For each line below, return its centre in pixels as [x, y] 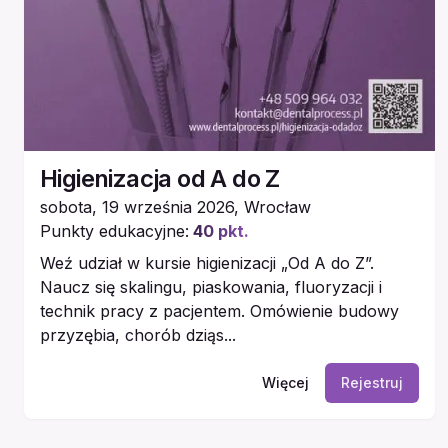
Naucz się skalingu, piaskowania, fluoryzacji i [211, 286]
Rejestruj [371, 382]
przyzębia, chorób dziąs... [138, 334]
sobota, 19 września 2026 [137, 206]
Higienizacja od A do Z [160, 178]
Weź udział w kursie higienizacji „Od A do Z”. [207, 262]
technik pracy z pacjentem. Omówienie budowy [219, 310]
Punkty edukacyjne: [114, 230]
